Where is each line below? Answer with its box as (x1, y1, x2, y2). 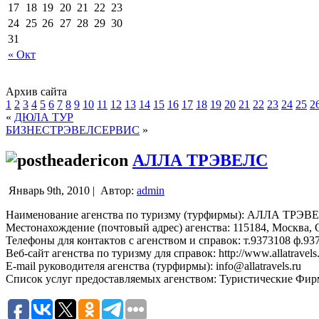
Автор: (98, 184, 137, 197)
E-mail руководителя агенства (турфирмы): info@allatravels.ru (6, 259, 301, 272)
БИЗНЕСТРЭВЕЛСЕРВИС (6, 123, 140, 136)
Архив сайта (6, 85, 67, 98)
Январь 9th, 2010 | (6, 184, 98, 197)
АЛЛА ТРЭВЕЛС (132, 150, 268, 169)
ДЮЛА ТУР (14, 110, 73, 123)
